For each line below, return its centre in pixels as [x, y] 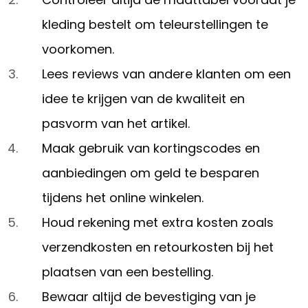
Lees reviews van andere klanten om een [166, 74]
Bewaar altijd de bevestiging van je [149, 297]
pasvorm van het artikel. [116, 124]
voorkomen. [78, 49]
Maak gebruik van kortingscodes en [151, 148]
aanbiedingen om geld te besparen [151, 173]
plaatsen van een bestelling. [128, 272]
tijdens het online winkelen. [123, 198]
